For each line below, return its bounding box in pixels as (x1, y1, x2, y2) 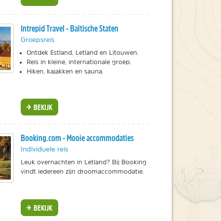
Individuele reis (20, 145, 68, 152)
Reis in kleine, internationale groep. (26, 58, 131, 65)
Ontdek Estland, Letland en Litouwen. (26, 49, 139, 56)
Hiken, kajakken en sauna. (26, 68, 104, 74)
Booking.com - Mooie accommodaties (20, 132, 134, 144)
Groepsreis (20, 36, 54, 43)
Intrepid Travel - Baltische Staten (20, 22, 118, 34)
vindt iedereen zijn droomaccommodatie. (20, 168, 144, 175)
